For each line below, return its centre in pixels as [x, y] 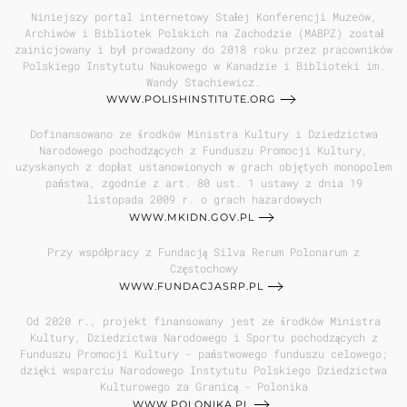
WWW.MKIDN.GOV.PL [191, 218]
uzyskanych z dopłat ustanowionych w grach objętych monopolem [203, 167]
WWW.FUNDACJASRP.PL [191, 287]
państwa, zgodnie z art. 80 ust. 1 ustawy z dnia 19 [203, 183]
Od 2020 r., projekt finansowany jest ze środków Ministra [203, 321]
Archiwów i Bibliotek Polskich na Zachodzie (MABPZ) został [203, 32]
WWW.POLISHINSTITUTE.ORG [191, 99]
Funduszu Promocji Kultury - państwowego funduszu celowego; [203, 354]
